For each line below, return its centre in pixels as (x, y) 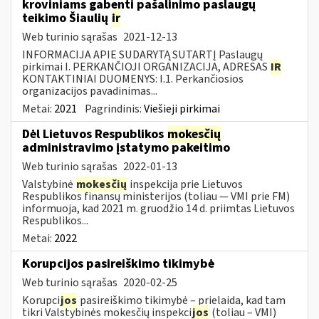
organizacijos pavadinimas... (90, 91)
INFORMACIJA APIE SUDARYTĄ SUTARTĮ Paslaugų (142, 54)
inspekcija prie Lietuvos (185, 184)
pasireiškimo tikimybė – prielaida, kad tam (182, 300)
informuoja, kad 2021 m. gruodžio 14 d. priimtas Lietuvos (158, 208)
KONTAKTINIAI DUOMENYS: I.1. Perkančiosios (133, 79)
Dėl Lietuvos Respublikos (94, 134)
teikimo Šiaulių (67, 18)
